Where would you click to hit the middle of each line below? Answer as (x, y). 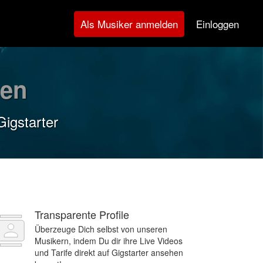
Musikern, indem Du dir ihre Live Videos (109, 241)
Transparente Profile (82, 214)
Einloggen (218, 23)
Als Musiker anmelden (129, 24)
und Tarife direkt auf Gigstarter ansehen (109, 252)
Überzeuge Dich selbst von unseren (101, 229)
